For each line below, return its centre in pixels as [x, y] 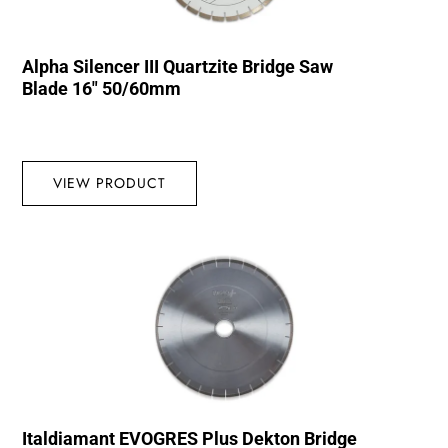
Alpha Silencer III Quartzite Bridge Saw [178, 67]
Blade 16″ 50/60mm [102, 89]
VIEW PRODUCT [110, 183]
